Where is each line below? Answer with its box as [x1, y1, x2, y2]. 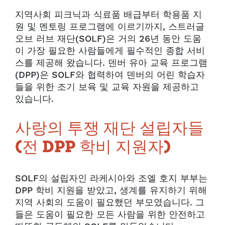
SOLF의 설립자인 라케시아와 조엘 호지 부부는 [15, 172, 207, 184]
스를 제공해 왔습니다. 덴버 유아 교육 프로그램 [15, 57, 207, 69]
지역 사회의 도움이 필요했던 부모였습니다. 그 [15, 196, 204, 208]
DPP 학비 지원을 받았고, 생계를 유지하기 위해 [15, 184, 207, 196]
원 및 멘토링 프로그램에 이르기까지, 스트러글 [15, 21, 204, 33]
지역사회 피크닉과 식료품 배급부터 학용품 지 [15, 9, 202, 21]
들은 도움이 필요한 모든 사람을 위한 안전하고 [15, 208, 205, 220]
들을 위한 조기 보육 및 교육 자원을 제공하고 [15, 81, 199, 93]
